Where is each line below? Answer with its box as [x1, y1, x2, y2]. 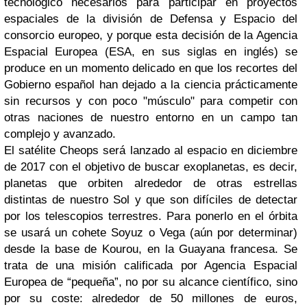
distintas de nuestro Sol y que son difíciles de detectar [4, 193, 297, 206]
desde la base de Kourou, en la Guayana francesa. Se [4, 243, 297, 256]
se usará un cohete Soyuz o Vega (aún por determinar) [4, 226, 297, 239]
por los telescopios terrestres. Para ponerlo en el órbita [4, 210, 297, 223]
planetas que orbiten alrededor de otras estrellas [4, 177, 297, 190]
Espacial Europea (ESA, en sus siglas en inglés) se [4, 45, 297, 58]
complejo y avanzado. [4, 127, 116, 140]
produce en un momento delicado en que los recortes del [4, 62, 297, 75]
